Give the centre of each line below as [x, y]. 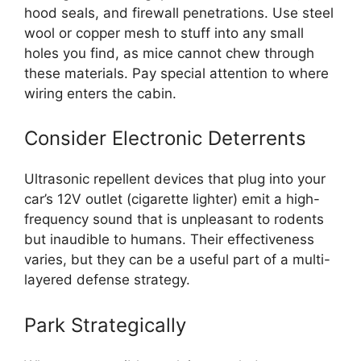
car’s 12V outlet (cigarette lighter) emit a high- [172, 199]
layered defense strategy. [107, 280]
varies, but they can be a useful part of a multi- [177, 259]
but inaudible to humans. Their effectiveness [169, 239]
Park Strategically [105, 325]
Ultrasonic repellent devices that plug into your [175, 179]
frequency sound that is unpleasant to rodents [174, 219]
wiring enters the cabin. [100, 93]
